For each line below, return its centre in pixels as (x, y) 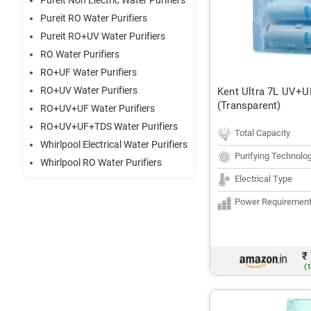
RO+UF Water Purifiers (89, 73)
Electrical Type (263, 179)
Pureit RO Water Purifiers (94, 18)
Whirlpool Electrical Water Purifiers (114, 145)
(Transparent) (249, 106)
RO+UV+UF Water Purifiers (98, 109)
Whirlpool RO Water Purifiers (101, 163)
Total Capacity (262, 133)
